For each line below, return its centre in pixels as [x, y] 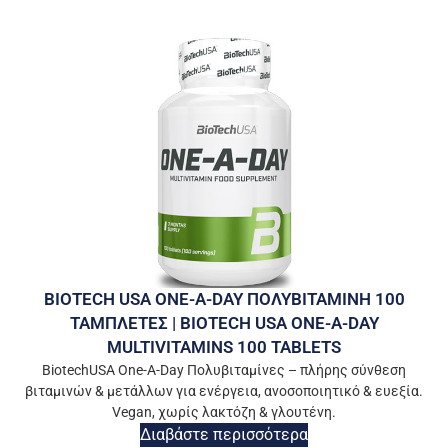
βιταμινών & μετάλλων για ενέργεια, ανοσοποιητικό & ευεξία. [224, 391]
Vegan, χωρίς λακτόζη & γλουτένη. [224, 412]
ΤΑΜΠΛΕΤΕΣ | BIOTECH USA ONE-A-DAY [224, 323]
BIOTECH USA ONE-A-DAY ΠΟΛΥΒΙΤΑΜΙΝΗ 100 [224, 299]
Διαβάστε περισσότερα [224, 435]
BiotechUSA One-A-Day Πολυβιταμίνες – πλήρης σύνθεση [224, 370]
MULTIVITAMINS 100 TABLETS [224, 347]
